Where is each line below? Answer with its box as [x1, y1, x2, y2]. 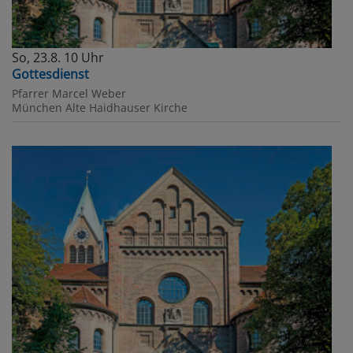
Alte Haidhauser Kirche [65, 99, 188, 115]
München [12, 99, 62, 115]
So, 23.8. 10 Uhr [12, 48, 104, 66]
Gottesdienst [12, 65, 89, 83]
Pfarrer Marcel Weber [12, 85, 126, 101]
